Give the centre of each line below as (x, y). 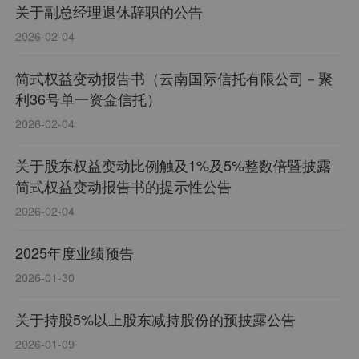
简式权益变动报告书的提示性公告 (124, 186)
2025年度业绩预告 (75, 253)
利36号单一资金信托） (89, 99)
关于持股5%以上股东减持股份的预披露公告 (156, 319)
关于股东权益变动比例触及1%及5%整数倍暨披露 (173, 165)
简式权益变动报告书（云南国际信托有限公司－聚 (174, 78)
